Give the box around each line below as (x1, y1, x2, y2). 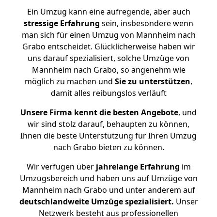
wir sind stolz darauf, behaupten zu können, (28, 119, 189, 129)
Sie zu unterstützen (115, 76, 190, 87)
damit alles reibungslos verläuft (50, 88, 167, 98)
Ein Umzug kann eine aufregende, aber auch (27, 6, 190, 17)
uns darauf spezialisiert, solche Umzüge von (28, 53, 189, 63)
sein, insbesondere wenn (100, 18, 193, 29)
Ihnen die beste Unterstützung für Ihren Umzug (20, 130, 197, 141)
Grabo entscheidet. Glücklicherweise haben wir (22, 41, 195, 52)
